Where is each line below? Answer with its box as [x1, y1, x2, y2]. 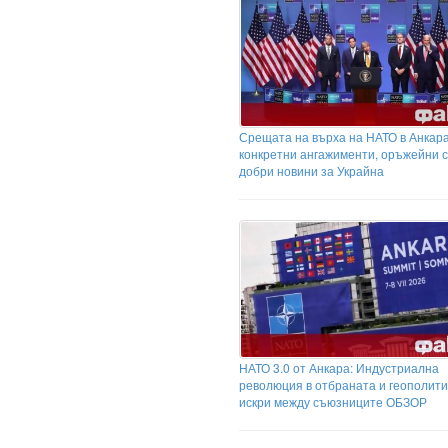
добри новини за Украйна [239, 162, 384, 180]
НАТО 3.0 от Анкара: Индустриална [239, 359, 439, 377]
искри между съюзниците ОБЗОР [239, 393, 427, 411]
